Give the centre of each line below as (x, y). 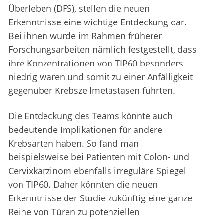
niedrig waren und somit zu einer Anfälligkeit (100, 77)
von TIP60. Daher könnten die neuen (83, 185)
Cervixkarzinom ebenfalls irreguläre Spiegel (97, 171)
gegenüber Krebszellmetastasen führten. (92, 91)
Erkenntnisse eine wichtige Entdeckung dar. (98, 22)
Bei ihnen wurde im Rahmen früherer (85, 36)
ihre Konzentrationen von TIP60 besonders (96, 63)
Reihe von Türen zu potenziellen (74, 212)
